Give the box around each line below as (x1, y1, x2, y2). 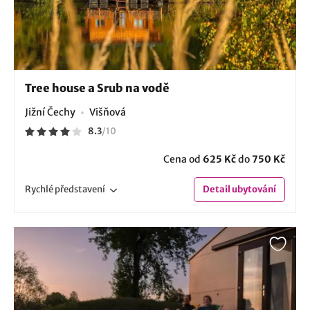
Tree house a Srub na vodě (25, 80, 170, 95)
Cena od (163, 152, 203, 165)
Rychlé (25, 183, 55, 195)
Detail (203, 183, 230, 195)
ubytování (230, 183, 276, 195)
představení (55, 183, 105, 195)
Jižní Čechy (25, 105, 75, 118)
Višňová (89, 105, 126, 118)
